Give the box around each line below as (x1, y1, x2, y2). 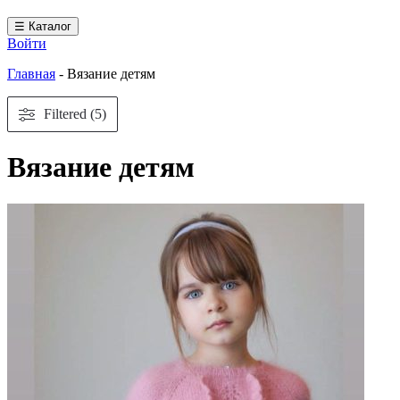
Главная (7, 66, 55, 81)
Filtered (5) (44, 106, 106, 121)
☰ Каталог (14, 20, 71, 33)
